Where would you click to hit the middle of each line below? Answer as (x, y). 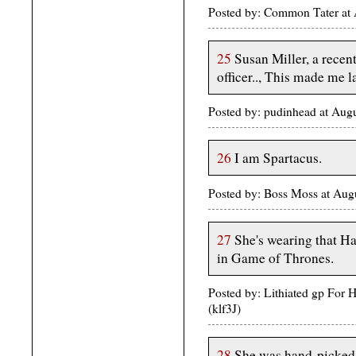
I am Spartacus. (277, 158)
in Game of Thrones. (275, 257)
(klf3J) (224, 309)
